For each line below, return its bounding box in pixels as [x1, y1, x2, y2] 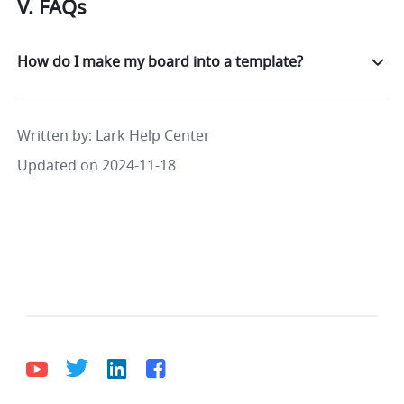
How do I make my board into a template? [17, 51, 304, 74]
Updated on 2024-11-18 [17, 155, 177, 178]
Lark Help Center [96, 125, 211, 148]
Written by [17, 125, 89, 148]
